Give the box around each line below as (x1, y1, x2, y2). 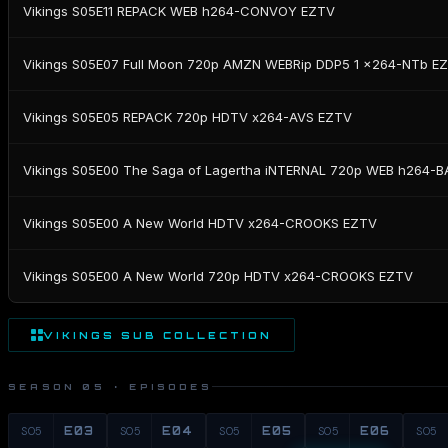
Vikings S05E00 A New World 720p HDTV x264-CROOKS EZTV (23, 267, 413, 284)
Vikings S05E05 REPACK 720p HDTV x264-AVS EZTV (23, 108, 352, 125)
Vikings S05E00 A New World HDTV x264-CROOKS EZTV (23, 214, 377, 231)
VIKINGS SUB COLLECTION (43, 329, 272, 341)
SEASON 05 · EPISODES (8, 381, 212, 392)
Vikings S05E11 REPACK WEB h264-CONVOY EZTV (23, 2, 335, 19)
